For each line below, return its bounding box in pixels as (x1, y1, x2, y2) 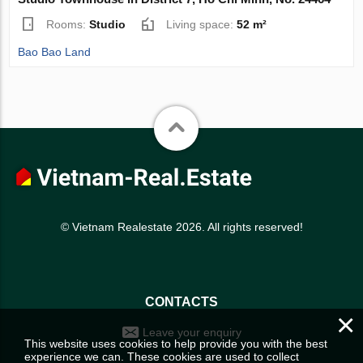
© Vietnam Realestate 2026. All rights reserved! (60, 220, 303, 233)
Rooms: (46, 17, 90, 31)
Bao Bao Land (18, 45, 92, 58)
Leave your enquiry (142, 326, 241, 340)
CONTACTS (145, 295, 218, 310)
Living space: (166, 17, 237, 31)
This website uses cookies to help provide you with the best (24, 337, 327, 350)
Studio (89, 17, 126, 31)
